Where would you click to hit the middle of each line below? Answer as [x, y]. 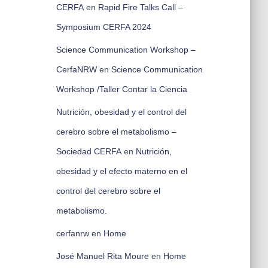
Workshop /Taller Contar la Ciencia [121, 89]
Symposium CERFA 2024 [103, 27]
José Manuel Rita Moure [102, 256]
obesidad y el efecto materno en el [121, 171]
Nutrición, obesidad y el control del [121, 112]
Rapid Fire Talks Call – [140, 7]
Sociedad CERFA [89, 151]
